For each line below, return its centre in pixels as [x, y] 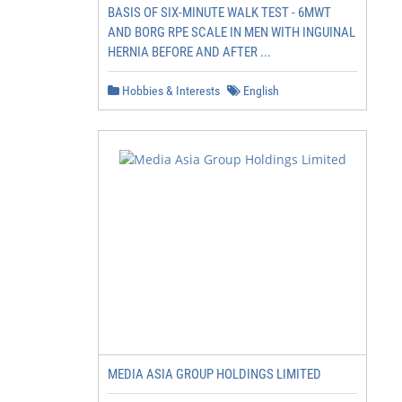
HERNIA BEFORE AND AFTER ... [189, 52]
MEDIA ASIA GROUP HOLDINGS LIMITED [214, 374]
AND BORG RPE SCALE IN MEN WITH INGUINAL [232, 32]
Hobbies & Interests [170, 91]
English [260, 91]
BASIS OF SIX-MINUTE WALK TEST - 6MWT [219, 13]
